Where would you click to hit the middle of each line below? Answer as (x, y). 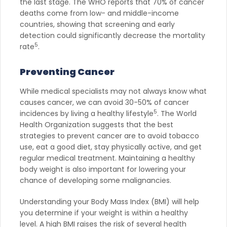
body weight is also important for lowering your (103, 169)
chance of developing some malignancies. (96, 180)
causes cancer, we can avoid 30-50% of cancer (104, 102)
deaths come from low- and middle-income (99, 13)
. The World (177, 113)
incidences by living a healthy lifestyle (87, 113)
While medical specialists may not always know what (113, 91)
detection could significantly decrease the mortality (112, 35)
